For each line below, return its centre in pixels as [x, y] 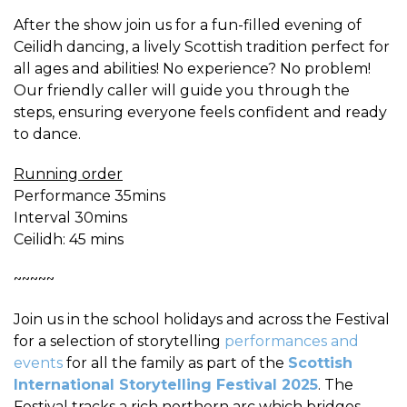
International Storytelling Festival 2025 [166, 384]
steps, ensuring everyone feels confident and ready [200, 112]
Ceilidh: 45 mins [69, 239]
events [38, 362]
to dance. [47, 134]
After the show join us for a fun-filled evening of [188, 25]
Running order [68, 174]
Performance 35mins [89, 195]
